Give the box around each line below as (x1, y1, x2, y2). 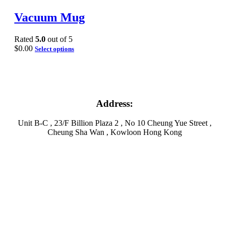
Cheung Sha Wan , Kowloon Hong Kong (47, 128, 182, 137)
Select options (35, 44, 74, 53)
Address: (96, 98, 133, 109)
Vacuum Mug (14, 10, 85, 24)
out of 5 (45, 34, 73, 43)
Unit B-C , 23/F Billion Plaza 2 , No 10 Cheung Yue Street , (17, 119, 212, 128)
